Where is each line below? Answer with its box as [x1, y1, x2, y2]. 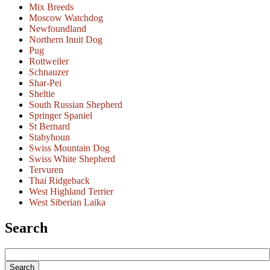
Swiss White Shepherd [29, 154, 115, 165]
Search [5, 219, 48, 236]
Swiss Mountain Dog [29, 143, 110, 154]
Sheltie [29, 89, 55, 99]
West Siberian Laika [29, 197, 105, 208]
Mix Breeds [29, 2, 74, 13]
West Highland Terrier [29, 186, 113, 197]
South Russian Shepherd [29, 99, 122, 110]
